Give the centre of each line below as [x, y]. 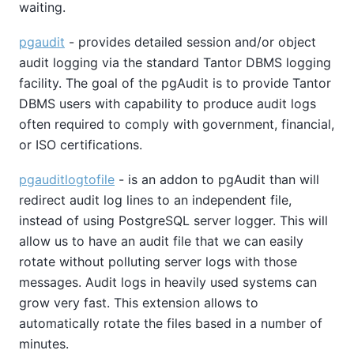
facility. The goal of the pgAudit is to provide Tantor [175, 83]
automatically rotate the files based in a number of [171, 324]
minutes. [44, 344]
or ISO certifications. [81, 144]
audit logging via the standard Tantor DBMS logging [175, 62]
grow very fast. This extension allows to [139, 303]
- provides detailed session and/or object [190, 41]
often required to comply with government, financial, [177, 124]
